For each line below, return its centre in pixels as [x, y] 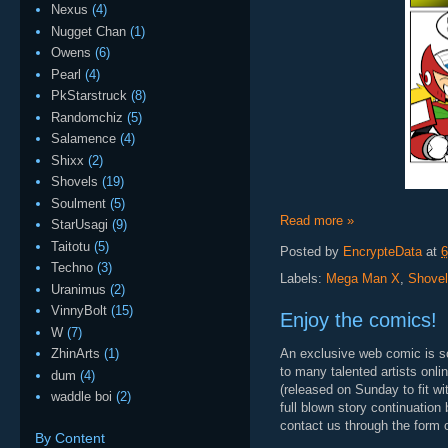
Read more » [317, 220]
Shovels [75, 182]
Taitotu [71, 246]
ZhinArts [76, 354]
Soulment [79, 203]
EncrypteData [382, 252]
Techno [72, 268]
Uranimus [79, 289]
